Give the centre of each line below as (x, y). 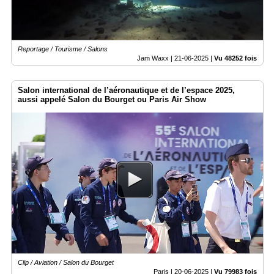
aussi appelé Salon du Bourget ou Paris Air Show (112, 99)
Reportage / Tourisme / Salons (63, 49)
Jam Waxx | (156, 58)
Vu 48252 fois (235, 58)
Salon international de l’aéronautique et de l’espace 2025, (126, 90)
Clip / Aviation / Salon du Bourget (66, 262)
